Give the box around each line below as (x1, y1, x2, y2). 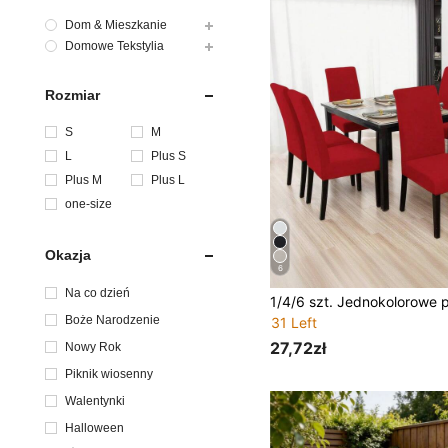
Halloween (65, 420, 124, 435)
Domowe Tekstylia (65, 38, 164, 53)
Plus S (151, 148, 187, 163)
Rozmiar (45, 86, 100, 103)
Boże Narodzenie (65, 312, 160, 327)
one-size (65, 196, 112, 211)
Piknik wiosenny (65, 366, 153, 381)
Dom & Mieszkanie (65, 17, 167, 32)
